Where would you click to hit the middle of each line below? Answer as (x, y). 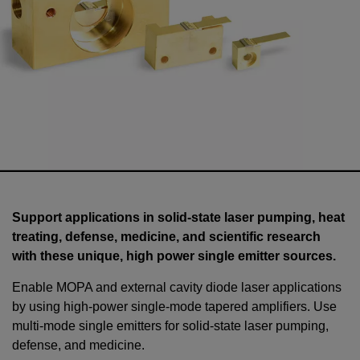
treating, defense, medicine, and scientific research (166, 236)
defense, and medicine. (78, 345)
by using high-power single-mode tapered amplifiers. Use (174, 306)
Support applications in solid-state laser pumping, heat (178, 217)
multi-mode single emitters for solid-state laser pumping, (170, 325)
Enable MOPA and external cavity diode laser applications (177, 287)
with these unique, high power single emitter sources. (174, 256)
